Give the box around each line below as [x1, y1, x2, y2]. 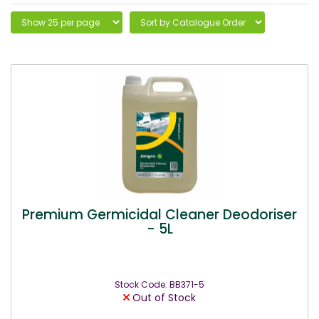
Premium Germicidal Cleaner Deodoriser [22, 204, 297, 224]
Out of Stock [130, 291, 196, 305]
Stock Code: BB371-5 [115, 278, 204, 291]
